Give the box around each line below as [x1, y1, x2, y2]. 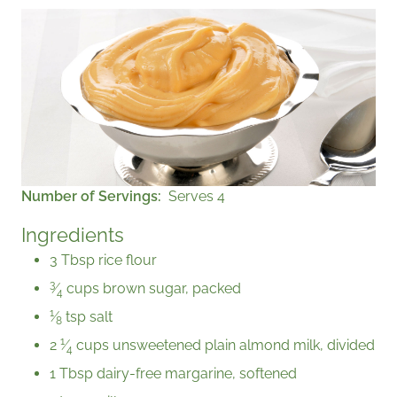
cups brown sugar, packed [63, 279, 241, 297]
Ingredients [21, 223, 124, 246]
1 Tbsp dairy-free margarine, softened [50, 364, 297, 382]
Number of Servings [21, 187, 158, 205]
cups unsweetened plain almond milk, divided [73, 336, 375, 354]
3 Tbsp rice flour [50, 251, 157, 269]
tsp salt [62, 307, 113, 325]
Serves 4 [168, 187, 225, 205]
